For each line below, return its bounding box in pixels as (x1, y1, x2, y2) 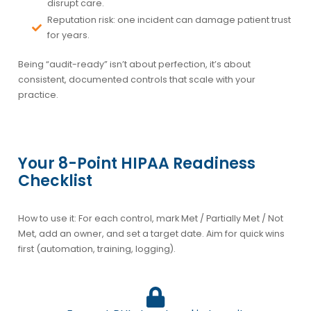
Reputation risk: (47, 13, 115, 26)
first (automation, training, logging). (17, 242, 176, 255)
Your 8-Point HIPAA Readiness (17, 152, 255, 174)
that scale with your (167, 73, 255, 85)
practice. (17, 88, 58, 101)
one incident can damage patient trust (115, 13, 291, 26)
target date (150, 227, 202, 239)
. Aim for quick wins (201, 227, 285, 239)
